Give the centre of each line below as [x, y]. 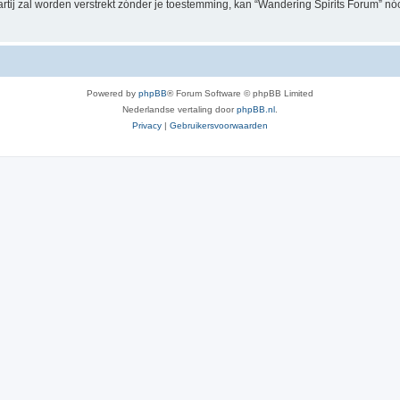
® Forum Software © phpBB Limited [240, 93]
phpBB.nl [256, 109]
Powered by [112, 93]
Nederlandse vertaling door [179, 109]
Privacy [147, 125]
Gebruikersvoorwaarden [219, 125]
